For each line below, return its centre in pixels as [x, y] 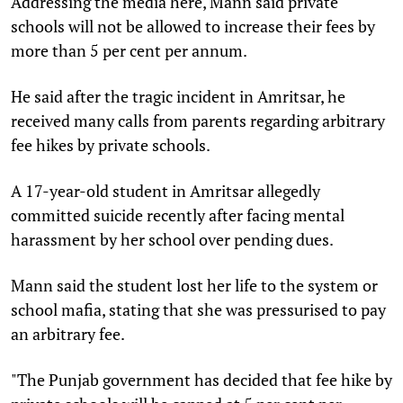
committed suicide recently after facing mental [178, 215]
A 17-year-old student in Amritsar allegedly [166, 190]
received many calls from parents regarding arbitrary [198, 120]
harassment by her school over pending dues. [172, 239]
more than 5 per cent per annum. [129, 50]
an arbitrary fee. [68, 333]
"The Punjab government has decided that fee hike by [201, 379]
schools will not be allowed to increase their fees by [193, 26]
